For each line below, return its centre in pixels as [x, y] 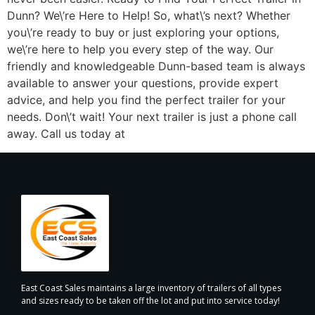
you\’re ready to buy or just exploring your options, [143, 33]
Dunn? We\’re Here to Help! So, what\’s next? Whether [149, 16]
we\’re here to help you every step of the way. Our [140, 50]
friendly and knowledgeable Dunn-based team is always [156, 66]
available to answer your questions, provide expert [143, 83]
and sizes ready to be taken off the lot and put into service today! [150, 300]
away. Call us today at [66, 134]
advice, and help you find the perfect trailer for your [146, 100]
